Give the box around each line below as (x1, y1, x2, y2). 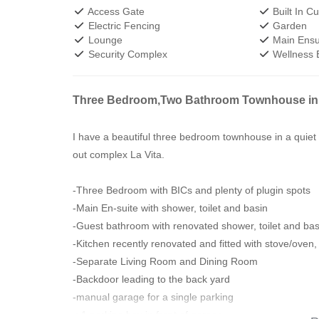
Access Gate (85, 6, 145, 17)
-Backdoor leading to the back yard (73, 273, 230, 285)
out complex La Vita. (73, 149, 164, 160)
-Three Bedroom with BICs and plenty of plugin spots (73, 184, 310, 196)
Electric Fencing (85, 20, 160, 31)
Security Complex (85, 48, 167, 60)
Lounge (85, 34, 122, 46)
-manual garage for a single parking (73, 291, 234, 303)
